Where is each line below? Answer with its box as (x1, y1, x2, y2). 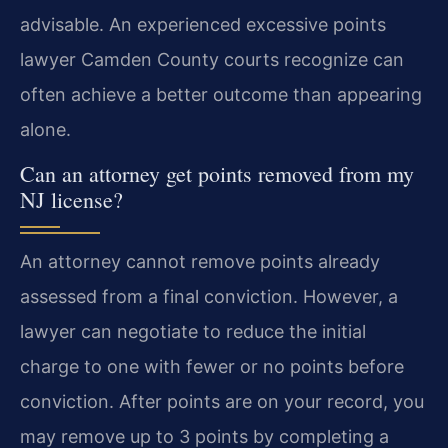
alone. (20, 118, 71, 140)
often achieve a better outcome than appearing (20, 83, 422, 105)
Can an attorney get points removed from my (20, 159, 414, 189)
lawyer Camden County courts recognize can (20, 48, 404, 70)
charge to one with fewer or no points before (20, 356, 404, 378)
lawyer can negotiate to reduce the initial (20, 321, 366, 343)
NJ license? (20, 185, 123, 215)
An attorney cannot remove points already (20, 251, 380, 273)
